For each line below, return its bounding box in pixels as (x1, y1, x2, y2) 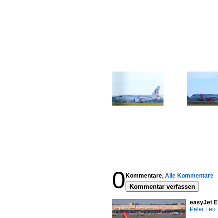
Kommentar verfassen (129, 183, 195, 190)
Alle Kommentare (165, 172, 214, 179)
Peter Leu (190, 206, 216, 213)
